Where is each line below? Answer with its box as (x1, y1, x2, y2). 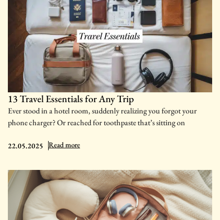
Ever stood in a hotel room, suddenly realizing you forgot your (8, 105, 197, 116)
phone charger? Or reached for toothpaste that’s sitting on (8, 117, 185, 128)
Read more (49, 140, 80, 150)
